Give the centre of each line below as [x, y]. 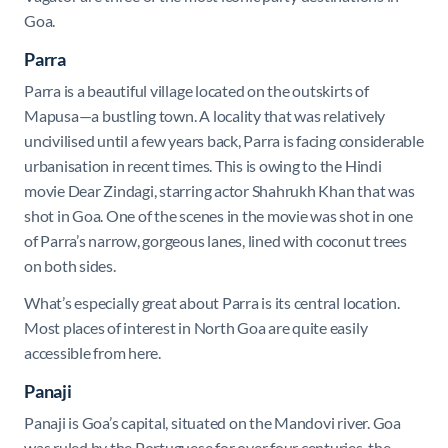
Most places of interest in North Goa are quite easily [196, 327]
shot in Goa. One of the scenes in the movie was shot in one [218, 215]
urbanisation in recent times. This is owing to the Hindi [203, 165]
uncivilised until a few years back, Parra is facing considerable [224, 140]
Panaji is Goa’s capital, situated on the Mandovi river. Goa [212, 422]
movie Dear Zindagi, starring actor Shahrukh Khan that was [219, 190]
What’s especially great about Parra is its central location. [212, 302]
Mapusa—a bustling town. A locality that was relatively [205, 115]
